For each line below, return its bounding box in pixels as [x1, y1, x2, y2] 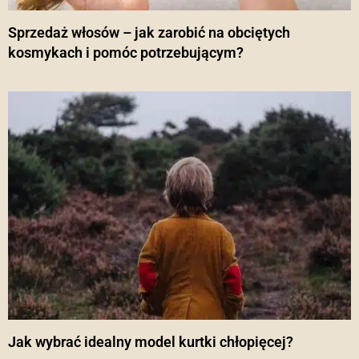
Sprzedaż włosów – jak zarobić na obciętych [8, 23, 290, 41]
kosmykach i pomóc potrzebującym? [8, 43, 244, 61]
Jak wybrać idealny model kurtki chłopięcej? [8, 333, 293, 351]
